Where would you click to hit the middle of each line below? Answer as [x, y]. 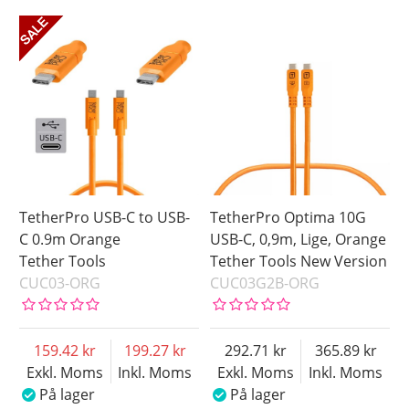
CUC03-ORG [60, 283]
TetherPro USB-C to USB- [105, 218]
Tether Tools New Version [299, 262]
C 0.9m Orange [70, 240]
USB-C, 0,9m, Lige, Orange [299, 240]
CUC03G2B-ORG [265, 283]
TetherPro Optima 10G [288, 218]
